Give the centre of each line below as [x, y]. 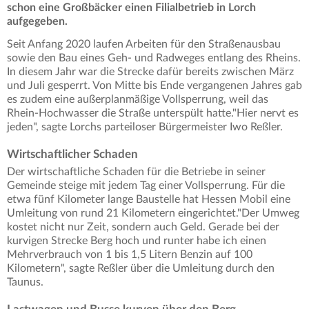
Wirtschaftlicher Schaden [72, 154]
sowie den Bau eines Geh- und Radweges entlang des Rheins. [154, 58]
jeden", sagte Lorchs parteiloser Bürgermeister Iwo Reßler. [145, 127]
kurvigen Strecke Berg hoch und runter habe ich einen [137, 241]
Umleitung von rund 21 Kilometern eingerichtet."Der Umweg [153, 213]
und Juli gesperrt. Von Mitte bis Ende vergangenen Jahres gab [154, 86]
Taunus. [25, 282]
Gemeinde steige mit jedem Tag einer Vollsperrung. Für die [146, 186]
